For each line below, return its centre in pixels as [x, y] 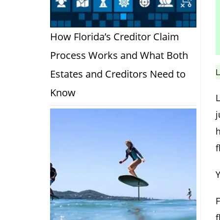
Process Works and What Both [119, 55]
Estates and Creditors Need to [118, 74]
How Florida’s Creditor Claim [115, 36]
